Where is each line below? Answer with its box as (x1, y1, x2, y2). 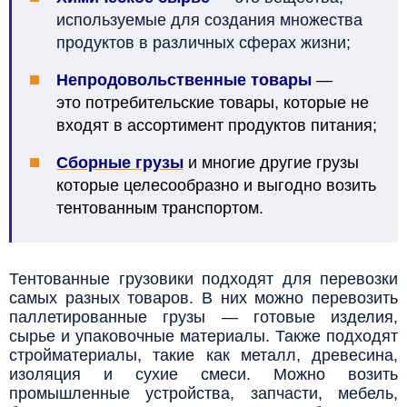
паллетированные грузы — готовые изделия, (9, 308, 398, 327)
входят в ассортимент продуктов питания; (56, 116, 377, 135)
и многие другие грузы (184, 154, 359, 173)
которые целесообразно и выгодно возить (56, 176, 376, 195)
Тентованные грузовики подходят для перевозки (9, 270, 398, 289)
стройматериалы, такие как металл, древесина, (9, 346, 398, 365)
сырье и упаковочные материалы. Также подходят (9, 327, 398, 346)
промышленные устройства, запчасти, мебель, (9, 384, 398, 403)
